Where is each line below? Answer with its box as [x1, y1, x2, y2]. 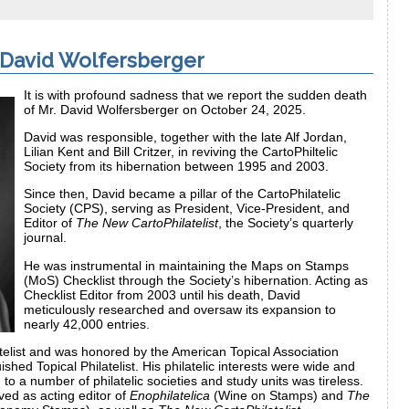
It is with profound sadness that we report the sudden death [24, 87, 367, 102]
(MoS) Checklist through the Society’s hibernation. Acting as [24, 272, 368, 288]
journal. [24, 230, 67, 246]
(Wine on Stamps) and [210, 388, 347, 404]
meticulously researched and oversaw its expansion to [24, 301, 336, 317]
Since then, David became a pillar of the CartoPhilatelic [24, 186, 341, 202]
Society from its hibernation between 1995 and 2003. [24, 159, 329, 174]
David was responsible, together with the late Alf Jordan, [24, 130, 347, 145]
